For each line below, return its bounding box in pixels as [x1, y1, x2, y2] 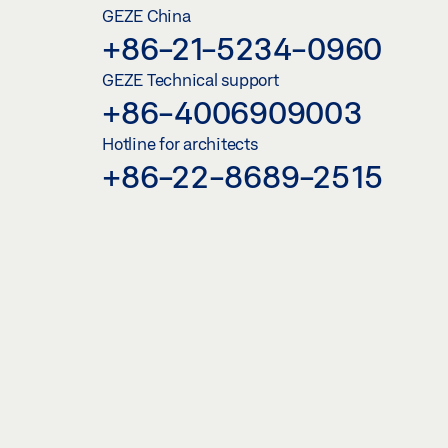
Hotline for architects [102, 133, 258, 153]
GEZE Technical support [102, 69, 279, 89]
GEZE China [102, 5, 191, 25]
